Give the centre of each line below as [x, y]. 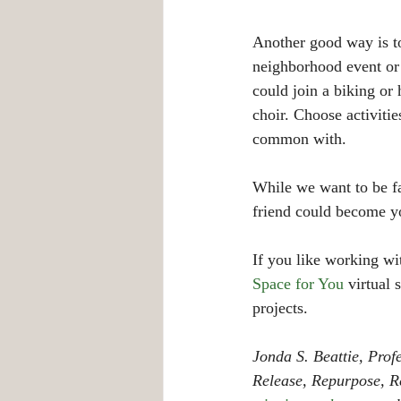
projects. [282, 307]
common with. [299, 138]
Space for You [298, 283]
